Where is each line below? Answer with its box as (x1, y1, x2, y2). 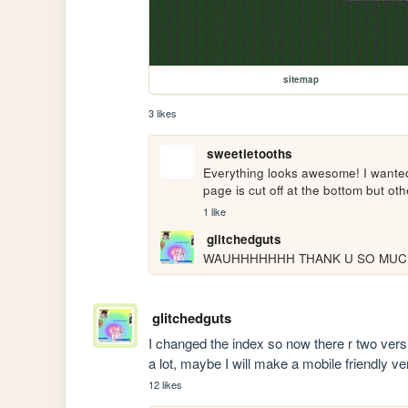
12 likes (148, 377, 183, 392)
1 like (203, 203, 227, 219)
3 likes (148, 106, 178, 121)
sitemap (282, 73, 319, 87)
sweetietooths (206, 145, 292, 163)
